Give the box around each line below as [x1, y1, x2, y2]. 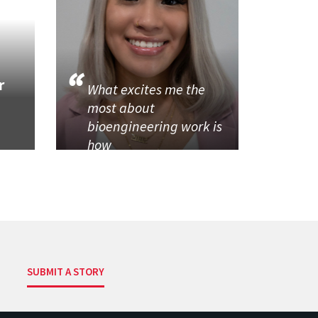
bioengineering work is [87, 116, 222, 135]
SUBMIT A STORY [27, 265, 105, 279]
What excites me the [87, 79, 205, 98]
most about [87, 98, 155, 116]
